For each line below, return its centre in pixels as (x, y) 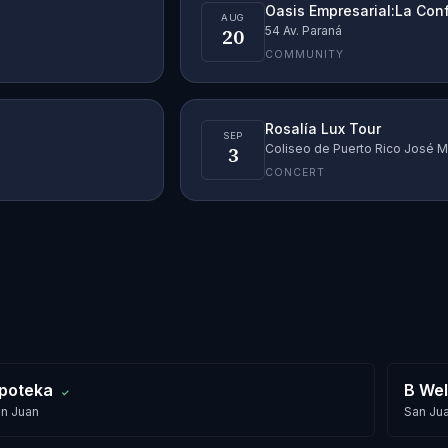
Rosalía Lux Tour (323, 128)
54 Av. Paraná (303, 30)
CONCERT (295, 172)
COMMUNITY (305, 54)
